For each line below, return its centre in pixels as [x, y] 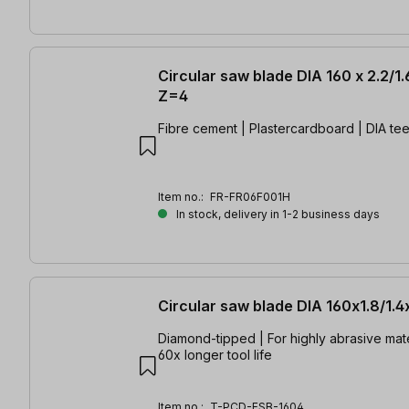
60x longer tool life [215, 354]
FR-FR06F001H [250, 197]
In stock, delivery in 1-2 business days [277, 215]
